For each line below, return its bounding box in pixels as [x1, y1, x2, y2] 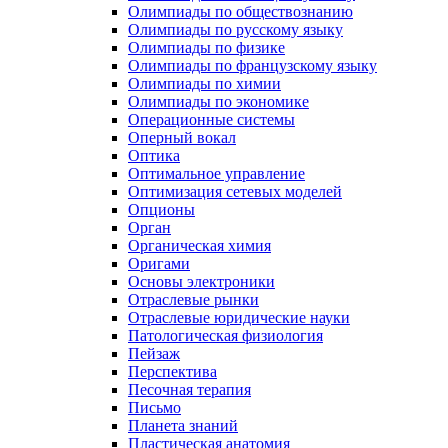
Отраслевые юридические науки [128, 308, 350, 326]
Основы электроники [128, 272, 275, 290]
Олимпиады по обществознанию [128, 2, 353, 20]
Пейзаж [128, 344, 180, 362]
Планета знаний [128, 416, 238, 434]
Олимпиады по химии [128, 74, 281, 92]
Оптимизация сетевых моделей [128, 182, 342, 200]
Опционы [128, 200, 195, 218]
